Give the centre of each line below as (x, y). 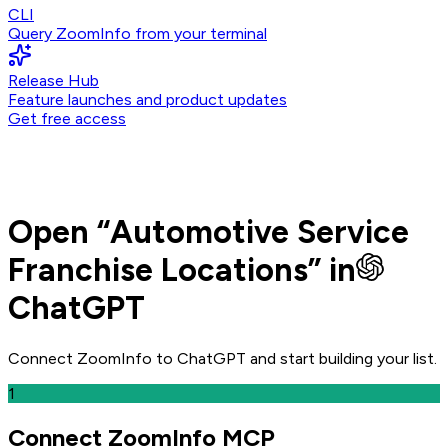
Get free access (67, 118)
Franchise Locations (158, 270)
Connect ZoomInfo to (92, 358)
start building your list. (358, 358)
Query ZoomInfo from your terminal (137, 33)
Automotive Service (259, 232)
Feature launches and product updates (147, 99)
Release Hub (53, 80)
